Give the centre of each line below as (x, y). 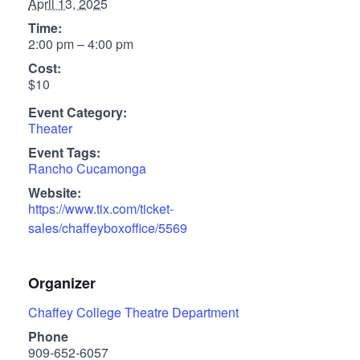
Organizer (62, 283)
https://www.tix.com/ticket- (101, 209)
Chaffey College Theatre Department (133, 313)
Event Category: (78, 112)
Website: (55, 193)
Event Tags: (64, 153)
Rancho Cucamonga (87, 169)
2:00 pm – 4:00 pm (81, 44)
